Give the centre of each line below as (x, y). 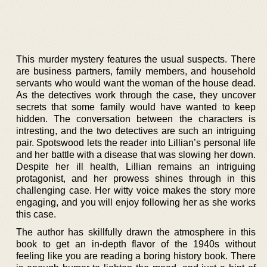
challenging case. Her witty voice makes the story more (136, 190)
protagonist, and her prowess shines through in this (136, 178)
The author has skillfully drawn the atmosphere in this (136, 232)
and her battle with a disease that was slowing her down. (136, 154)
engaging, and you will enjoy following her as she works (136, 202)
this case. (36, 214)
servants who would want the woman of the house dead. (136, 83)
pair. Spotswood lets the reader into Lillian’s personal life (136, 142)
